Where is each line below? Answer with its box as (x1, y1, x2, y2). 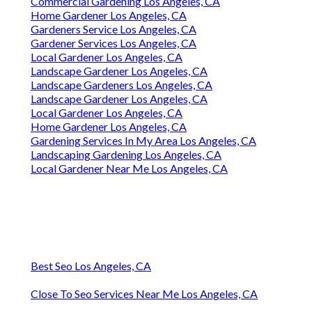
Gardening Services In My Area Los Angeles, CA (31, 134, 256, 148)
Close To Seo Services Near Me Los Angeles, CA (31, 287, 258, 301)
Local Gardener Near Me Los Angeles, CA (31, 162, 228, 175)
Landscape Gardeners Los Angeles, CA (31, 78, 212, 92)
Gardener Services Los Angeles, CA (31, 36, 196, 50)
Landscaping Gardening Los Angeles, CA (31, 148, 221, 162)
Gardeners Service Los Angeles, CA (31, 22, 196, 36)
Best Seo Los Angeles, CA (31, 259, 151, 273)
